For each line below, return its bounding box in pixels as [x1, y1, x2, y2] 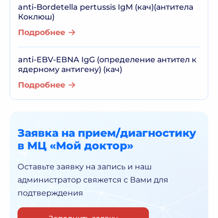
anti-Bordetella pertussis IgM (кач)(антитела [18, 2, 193, 12]
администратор [18, 175, 81, 184]
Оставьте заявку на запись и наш [18, 162, 152, 171]
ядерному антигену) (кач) [18, 65, 122, 74]
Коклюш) [18, 12, 54, 21]
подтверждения [18, 188, 83, 198]
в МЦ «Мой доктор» [18, 139, 133, 152]
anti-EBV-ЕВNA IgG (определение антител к [18, 55, 197, 64]
